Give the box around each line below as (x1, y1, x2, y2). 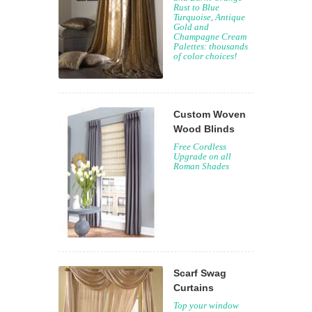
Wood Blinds (173, 123, 235, 134)
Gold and (173, 22, 209, 32)
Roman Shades (173, 161, 229, 171)
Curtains (173, 282, 214, 293)
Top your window (173, 300, 239, 311)
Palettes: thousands (173, 41, 248, 52)
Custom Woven (173, 109, 246, 120)
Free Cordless (173, 141, 226, 152)
